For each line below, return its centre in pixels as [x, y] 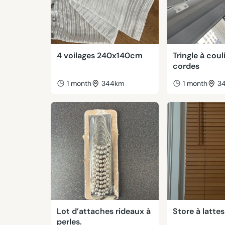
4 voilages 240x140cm [99, 55]
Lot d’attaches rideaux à [103, 211]
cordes [186, 66]
